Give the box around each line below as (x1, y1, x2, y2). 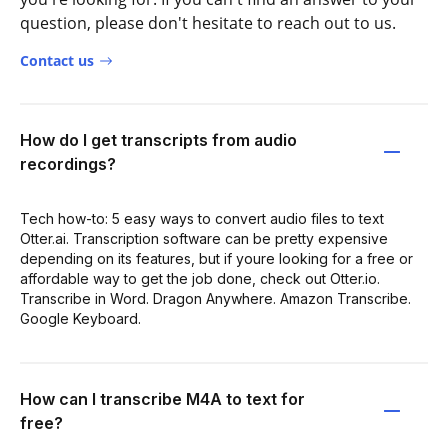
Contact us (20, 51, 94, 70)
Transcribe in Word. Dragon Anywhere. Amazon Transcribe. (20, 290, 411, 307)
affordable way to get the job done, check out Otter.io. (20, 270, 380, 287)
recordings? (20, 154, 116, 174)
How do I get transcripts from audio (20, 130, 297, 150)
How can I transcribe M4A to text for (20, 389, 305, 409)
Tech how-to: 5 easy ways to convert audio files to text (20, 210, 384, 227)
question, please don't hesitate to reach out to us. (20, 12, 396, 34)
